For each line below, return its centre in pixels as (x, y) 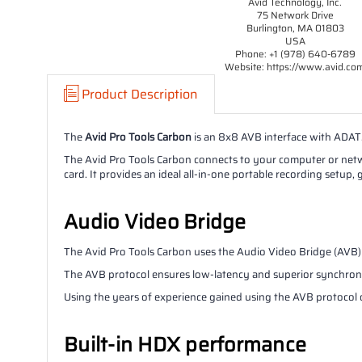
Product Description (140, 94)
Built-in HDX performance (185, 344)
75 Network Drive (295, 15)
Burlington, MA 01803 (295, 28)
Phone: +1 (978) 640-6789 (295, 54)
